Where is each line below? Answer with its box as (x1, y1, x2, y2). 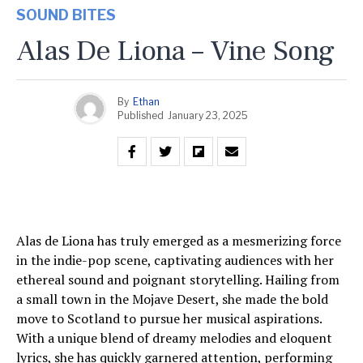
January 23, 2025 (167, 109, 248, 122)
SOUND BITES (16, 6, 116, 23)
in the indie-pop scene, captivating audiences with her (16, 251, 334, 269)
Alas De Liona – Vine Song (16, 32, 335, 70)
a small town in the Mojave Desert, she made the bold (16, 290, 328, 308)
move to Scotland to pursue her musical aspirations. (16, 310, 322, 327)
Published (117, 109, 164, 122)
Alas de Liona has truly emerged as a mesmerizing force (16, 232, 341, 250)
